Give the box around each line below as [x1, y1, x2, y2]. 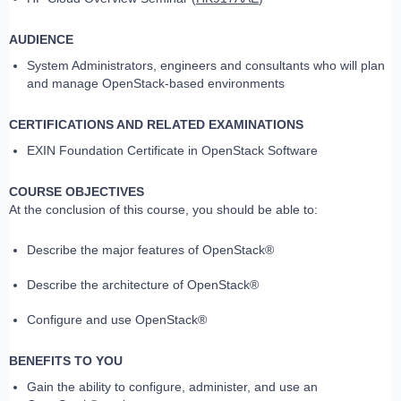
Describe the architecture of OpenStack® [27, 277, 259, 293]
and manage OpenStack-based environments [27, 76, 285, 91]
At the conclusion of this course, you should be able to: [9, 202, 318, 218]
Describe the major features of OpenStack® [27, 243, 274, 258]
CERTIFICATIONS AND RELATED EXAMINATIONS [9, 117, 303, 132]
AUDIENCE [9, 32, 73, 47]
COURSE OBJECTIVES [9, 184, 144, 200]
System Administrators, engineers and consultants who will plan [27, 58, 385, 73]
